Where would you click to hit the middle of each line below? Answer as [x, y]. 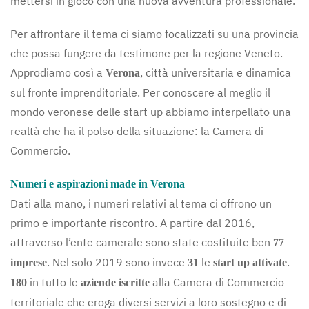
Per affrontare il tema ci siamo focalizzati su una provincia [154, 34]
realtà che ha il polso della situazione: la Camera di [137, 131]
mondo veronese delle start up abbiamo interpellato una [151, 112]
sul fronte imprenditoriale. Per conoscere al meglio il [140, 92]
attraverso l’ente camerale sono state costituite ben [142, 242]
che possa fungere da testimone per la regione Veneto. [147, 53]
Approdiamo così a [58, 72]
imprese [29, 262]
